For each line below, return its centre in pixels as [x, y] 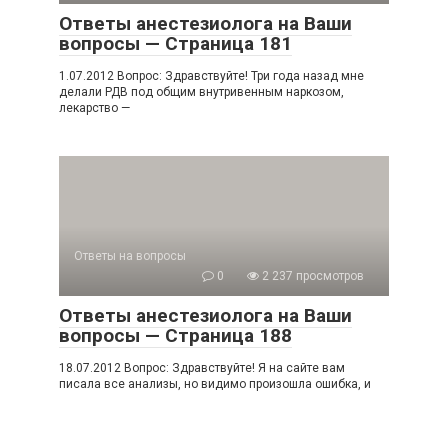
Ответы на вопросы [130, 255]
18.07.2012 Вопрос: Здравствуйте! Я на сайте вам [202, 367]
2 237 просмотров [311, 275]
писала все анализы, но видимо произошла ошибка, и [215, 383]
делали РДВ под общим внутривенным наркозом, [201, 91]
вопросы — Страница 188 [175, 335]
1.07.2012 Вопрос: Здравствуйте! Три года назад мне [211, 75]
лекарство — [94, 107]
